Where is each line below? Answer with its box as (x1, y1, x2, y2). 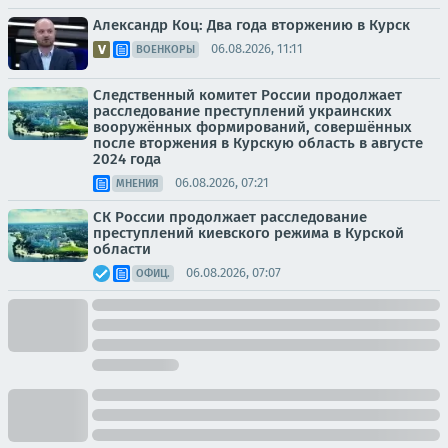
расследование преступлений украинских (93, 101, 392, 120)
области (93, 239, 151, 258)
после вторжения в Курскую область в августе (93, 133, 423, 152)
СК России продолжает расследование (93, 207, 367, 226)
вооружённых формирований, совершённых (93, 117, 412, 136)
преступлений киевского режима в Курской (93, 223, 404, 242)
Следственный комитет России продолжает (93, 85, 402, 104)
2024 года (93, 149, 161, 168)
